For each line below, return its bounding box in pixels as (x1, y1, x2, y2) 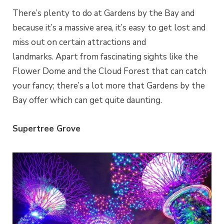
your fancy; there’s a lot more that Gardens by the (12, 79, 205, 91)
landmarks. (12, 50, 55, 62)
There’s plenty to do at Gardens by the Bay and (12, 7, 194, 19)
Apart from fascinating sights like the (55, 50, 198, 62)
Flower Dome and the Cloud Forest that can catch (12, 65, 206, 77)
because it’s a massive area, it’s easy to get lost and (12, 21, 205, 33)
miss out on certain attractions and (12, 36, 146, 48)
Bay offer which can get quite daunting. (12, 94, 162, 106)
